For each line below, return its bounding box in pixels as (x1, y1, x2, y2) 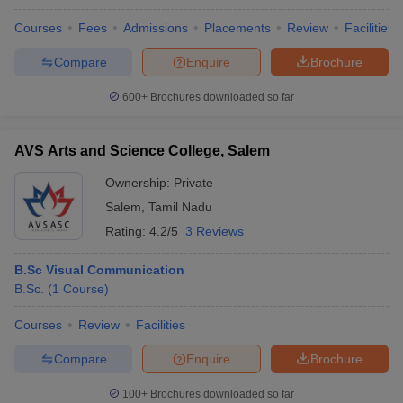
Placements (204, 21, 271, 35)
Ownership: (105, 175, 174, 190)
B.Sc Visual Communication (14, 263, 184, 277)
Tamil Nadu (148, 200, 212, 214)
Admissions (123, 21, 188, 35)
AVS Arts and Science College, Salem (14, 143, 270, 158)
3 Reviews (185, 224, 244, 238)
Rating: (105, 224, 149, 238)
